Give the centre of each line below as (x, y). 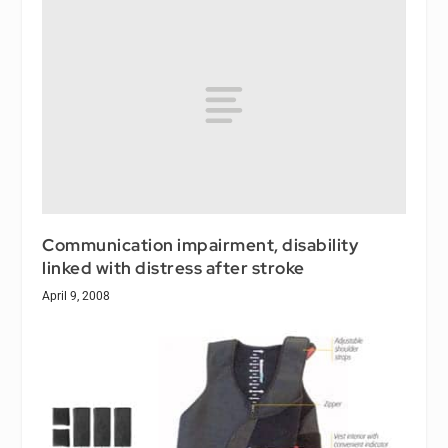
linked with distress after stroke (173, 267)
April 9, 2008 (76, 295)
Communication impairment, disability (200, 244)
